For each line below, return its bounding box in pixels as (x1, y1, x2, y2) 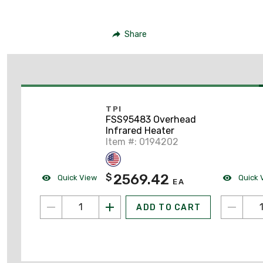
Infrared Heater (106, 124, 174, 136)
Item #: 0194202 (106, 136, 178, 147)
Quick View (56, 173, 97, 182)
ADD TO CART (136, 202, 201, 213)
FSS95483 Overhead (106, 113, 196, 125)
